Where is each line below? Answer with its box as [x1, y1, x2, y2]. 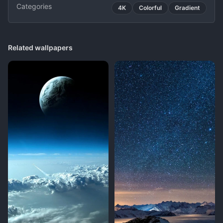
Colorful [139, 4, 162, 11]
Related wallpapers [8, 43, 73, 52]
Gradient [175, 4, 200, 11]
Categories [16, 2, 52, 10]
